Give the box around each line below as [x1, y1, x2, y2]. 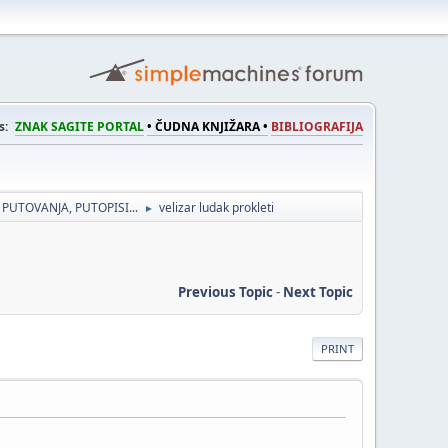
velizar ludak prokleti [159, 199, 274, 216]
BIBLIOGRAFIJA [271, 118, 363, 135]
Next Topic [283, 282, 353, 301]
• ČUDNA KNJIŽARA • [147, 118, 268, 135]
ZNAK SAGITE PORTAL [15, 118, 144, 135]
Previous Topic [178, 282, 273, 301]
